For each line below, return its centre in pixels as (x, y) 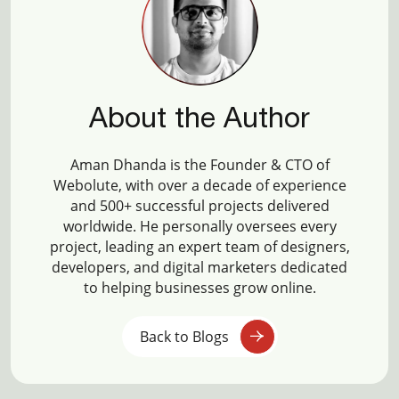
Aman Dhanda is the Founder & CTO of (199, 165)
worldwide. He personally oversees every (199, 226)
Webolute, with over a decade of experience (199, 185)
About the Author (199, 120)
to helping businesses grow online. (199, 288)
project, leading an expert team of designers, (199, 247)
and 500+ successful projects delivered (199, 206)
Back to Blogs (184, 336)
